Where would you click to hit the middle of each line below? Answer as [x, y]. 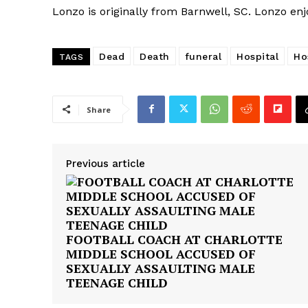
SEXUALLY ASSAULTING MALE [161, 268]
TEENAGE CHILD [117, 282]
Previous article [106, 163]
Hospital [257, 56]
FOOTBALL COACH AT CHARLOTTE [174, 239]
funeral [203, 56]
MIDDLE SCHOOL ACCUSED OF [161, 253]
